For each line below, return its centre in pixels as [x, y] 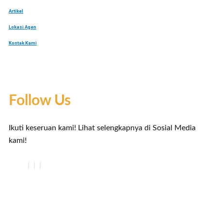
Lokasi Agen [23, 27]
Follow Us [40, 101]
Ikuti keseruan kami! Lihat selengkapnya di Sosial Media [102, 128]
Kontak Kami [23, 43]
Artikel [16, 11]
